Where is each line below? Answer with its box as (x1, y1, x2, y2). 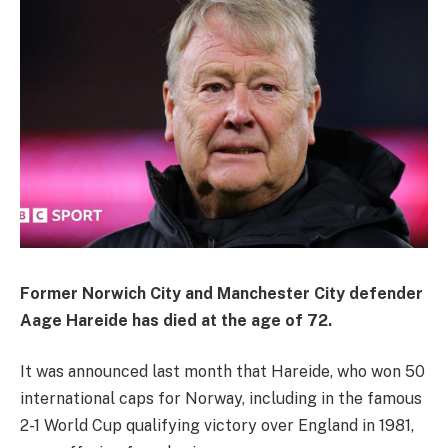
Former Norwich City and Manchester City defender (20, 283, 423, 303)
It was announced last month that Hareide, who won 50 (20, 362, 425, 382)
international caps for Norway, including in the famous (20, 389, 422, 409)
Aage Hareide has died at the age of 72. (20, 310, 332, 330)
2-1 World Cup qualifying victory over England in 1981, (20, 416, 414, 436)
